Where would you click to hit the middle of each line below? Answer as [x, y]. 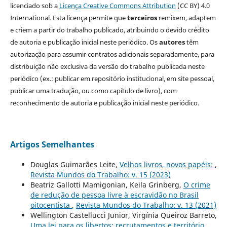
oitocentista [51, 205]
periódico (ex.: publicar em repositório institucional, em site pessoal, [112, 79]
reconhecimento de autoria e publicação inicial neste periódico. [104, 103]
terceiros [142, 18]
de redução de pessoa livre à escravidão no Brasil [114, 195]
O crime [197, 185]
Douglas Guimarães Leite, [75, 165]
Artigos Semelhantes [52, 145]
